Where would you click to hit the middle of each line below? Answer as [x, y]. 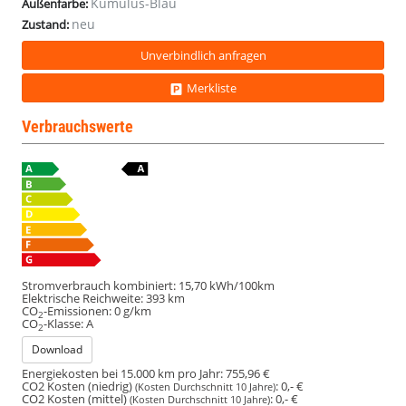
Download [57, 350]
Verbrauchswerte [77, 126]
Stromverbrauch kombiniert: [99, 286]
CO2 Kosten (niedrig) [78, 387]
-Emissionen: [77, 311]
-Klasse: [63, 324]
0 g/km [133, 311]
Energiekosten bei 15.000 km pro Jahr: [122, 374]
